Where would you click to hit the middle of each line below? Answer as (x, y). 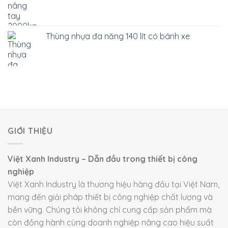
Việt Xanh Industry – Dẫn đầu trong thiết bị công (103, 159)
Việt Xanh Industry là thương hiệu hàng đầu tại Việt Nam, (113, 184)
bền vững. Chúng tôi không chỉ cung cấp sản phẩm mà (110, 209)
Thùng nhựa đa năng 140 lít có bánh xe (118, 36)
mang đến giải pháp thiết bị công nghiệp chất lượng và (110, 197)
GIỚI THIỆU (31, 131)
